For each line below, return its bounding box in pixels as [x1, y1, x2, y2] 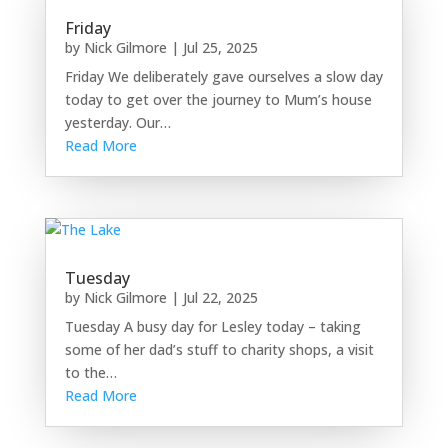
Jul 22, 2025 [182, 288, 258, 308]
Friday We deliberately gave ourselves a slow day [64, 67, 383, 87]
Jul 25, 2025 [182, 38, 258, 58]
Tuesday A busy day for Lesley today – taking [64, 317, 361, 337]
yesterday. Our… [64, 113, 171, 133]
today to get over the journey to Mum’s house [64, 90, 372, 110]
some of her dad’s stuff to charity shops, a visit [64, 340, 374, 360]
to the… [64, 363, 117, 383]
